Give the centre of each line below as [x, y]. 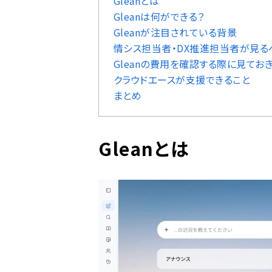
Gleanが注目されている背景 [175, 32]
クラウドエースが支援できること [182, 79]
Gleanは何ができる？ [159, 16]
